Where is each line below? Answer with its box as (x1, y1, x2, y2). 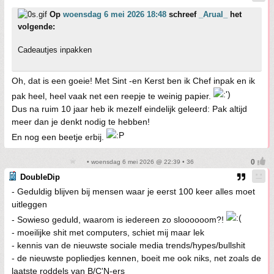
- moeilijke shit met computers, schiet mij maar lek (12, 228, 204, 237)
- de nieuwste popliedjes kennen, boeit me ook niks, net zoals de (12, 253, 261, 263)
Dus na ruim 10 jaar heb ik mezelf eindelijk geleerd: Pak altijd (12, 104, 247, 114)
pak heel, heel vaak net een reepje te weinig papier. (12, 91, 213, 101)
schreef (166, 10, 199, 19)
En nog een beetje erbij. (12, 132, 106, 142)
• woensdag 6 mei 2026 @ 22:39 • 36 (85, 158, 194, 165)
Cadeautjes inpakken (18, 45, 92, 54)
